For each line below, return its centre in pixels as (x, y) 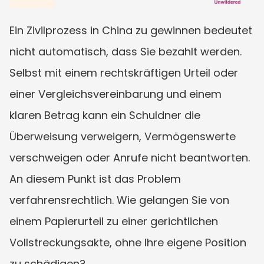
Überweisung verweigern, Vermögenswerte (123, 136)
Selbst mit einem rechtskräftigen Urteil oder (124, 72)
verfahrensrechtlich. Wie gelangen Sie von (119, 200)
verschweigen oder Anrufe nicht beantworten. (130, 157)
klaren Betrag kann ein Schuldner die (105, 115)
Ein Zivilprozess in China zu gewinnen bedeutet (131, 30)
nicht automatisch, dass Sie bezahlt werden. (126, 51)
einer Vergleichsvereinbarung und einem (115, 94)
